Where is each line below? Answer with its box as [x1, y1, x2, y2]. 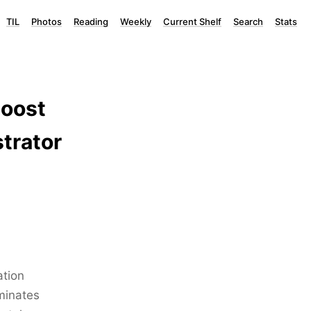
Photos [31, 16, 62, 27]
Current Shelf [163, 16, 221, 27]
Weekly [120, 16, 151, 27]
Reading [74, 16, 108, 27]
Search [233, 16, 263, 27]
